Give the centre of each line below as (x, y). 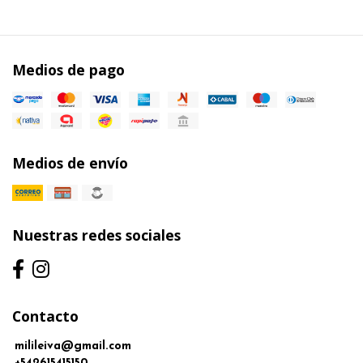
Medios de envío (70, 162)
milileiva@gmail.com (73, 346)
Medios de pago (68, 69)
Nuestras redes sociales (96, 235)
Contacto (45, 316)
